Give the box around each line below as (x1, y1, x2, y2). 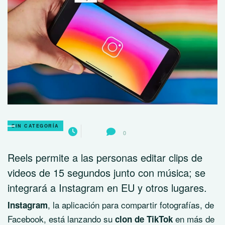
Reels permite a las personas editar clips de (8, 150, 202, 165)
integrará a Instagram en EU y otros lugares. (8, 180, 207, 195)
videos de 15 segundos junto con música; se (8, 165, 205, 180)
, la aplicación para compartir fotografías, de (48, 198, 214, 211)
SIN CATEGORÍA (12, 123, 59, 130)
